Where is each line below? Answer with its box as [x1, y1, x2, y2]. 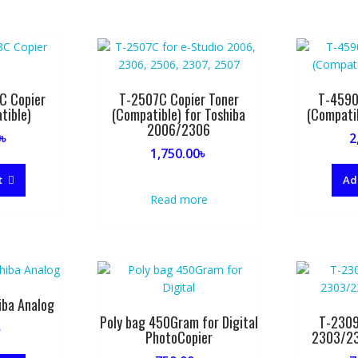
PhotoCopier [145, 326, 213, 348]
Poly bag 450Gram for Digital [99, 311, 258, 332]
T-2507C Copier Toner [118, 89, 239, 109]
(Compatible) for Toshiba [112, 104, 246, 125]
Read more [149, 192, 208, 207]
